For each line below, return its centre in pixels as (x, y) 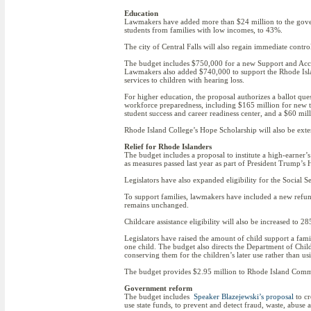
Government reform (158, 288)
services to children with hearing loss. (184, 80)
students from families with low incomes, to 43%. (203, 30)
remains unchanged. (157, 205)
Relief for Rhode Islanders (168, 146)
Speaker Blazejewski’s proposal (243, 296)
